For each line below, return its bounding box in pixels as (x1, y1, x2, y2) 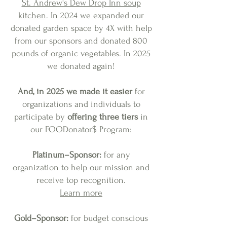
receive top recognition (36, 175, 124, 185)
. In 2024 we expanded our (46, 11, 144, 20)
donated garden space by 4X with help (10, 23, 152, 33)
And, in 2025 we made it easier (17, 87, 132, 96)
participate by (14, 112, 67, 122)
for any (101, 150, 130, 160)
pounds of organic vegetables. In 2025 (12, 49, 150, 58)
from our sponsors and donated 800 (15, 36, 147, 46)
